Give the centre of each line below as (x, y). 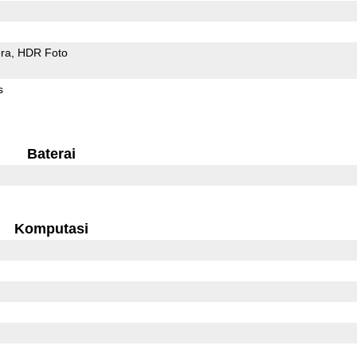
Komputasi (51, 228)
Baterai (51, 153)
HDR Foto (42, 52)
